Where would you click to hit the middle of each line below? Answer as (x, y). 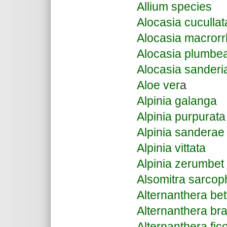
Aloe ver (158, 85)
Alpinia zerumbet (180, 164)
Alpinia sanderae (181, 132)
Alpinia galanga (177, 101)
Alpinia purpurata (181, 117)
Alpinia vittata (171, 148)
